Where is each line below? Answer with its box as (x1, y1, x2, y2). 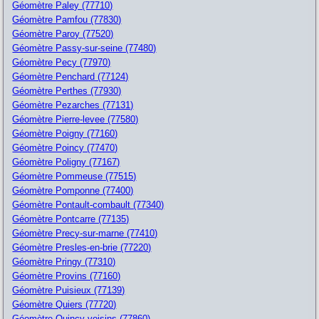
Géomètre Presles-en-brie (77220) (12, 241, 152, 253)
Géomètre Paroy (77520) (12, 28, 114, 39)
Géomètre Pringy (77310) (12, 256, 116, 267)
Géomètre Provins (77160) (12, 270, 121, 281)
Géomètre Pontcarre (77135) (12, 213, 130, 224)
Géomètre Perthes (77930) (12, 85, 122, 96)
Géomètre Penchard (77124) (12, 70, 129, 82)
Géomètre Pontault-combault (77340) (12, 199, 164, 210)
